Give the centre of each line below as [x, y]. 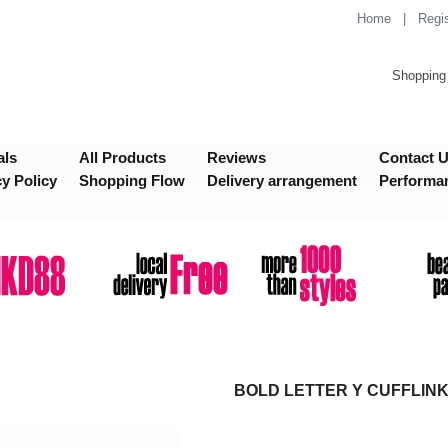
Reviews [236, 157]
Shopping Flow [132, 180]
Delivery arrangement [282, 180]
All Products [122, 157]
